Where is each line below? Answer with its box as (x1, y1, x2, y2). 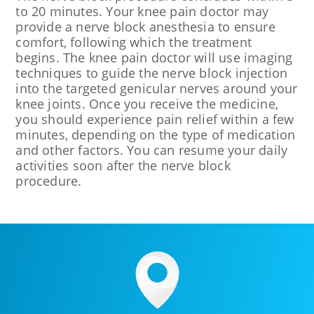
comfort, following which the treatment (15, 33, 252, 50)
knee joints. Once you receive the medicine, (15, 95, 278, 112)
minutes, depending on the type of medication (15, 125, 296, 143)
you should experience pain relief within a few (15, 110, 294, 128)
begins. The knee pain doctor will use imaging (15, 48, 293, 66)
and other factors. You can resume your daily (15, 141, 288, 158)
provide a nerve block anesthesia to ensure (15, 18, 275, 35)
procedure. (15, 172, 82, 189)
